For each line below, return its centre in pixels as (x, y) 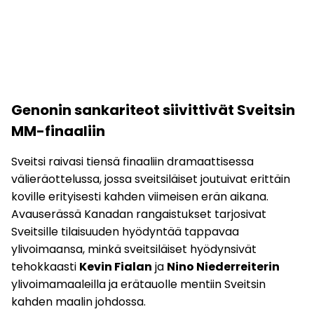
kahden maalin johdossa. (78, 302)
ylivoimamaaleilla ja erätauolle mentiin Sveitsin (138, 285)
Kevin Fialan (116, 267)
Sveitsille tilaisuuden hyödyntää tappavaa (125, 232)
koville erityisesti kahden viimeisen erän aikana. (140, 197)
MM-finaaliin (58, 131)
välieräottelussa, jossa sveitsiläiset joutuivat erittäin (151, 179)
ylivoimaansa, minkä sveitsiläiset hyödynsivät (134, 250)
